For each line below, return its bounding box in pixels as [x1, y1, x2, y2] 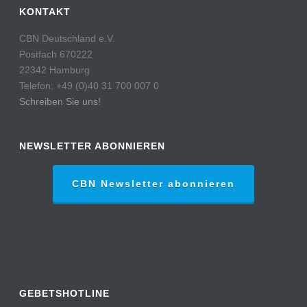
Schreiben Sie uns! [19, 96, 101, 108]
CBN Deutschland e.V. [19, 33, 116, 45]
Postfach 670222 [19, 49, 93, 60]
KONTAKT [19, 6, 71, 18]
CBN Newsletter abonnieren [72, 178, 235, 190]
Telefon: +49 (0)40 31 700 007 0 [19, 80, 160, 92]
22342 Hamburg [19, 64, 90, 76]
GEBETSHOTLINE [19, 288, 110, 299]
